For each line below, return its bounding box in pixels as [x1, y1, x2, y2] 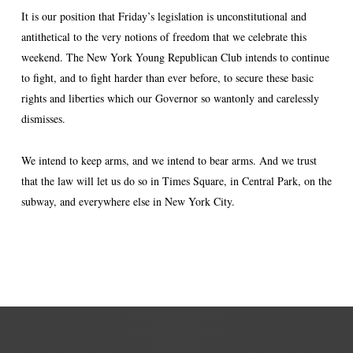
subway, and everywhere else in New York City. [20, 194, 235, 209]
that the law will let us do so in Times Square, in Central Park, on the [20, 173, 332, 188]
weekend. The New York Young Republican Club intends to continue [20, 50, 329, 65]
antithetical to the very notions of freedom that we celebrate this [20, 29, 307, 44]
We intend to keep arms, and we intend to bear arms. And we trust [20, 153, 317, 168]
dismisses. [20, 111, 65, 126]
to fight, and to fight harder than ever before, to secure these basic [20, 70, 314, 85]
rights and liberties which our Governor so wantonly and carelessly [20, 91, 319, 106]
